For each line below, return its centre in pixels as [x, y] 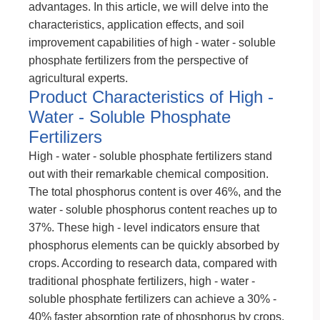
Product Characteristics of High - [151, 97]
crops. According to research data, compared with [153, 263]
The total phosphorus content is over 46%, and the [155, 192]
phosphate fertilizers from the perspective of [138, 60]
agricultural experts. [78, 78]
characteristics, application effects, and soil [136, 25]
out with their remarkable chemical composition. [149, 174]
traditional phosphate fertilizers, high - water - [142, 281]
